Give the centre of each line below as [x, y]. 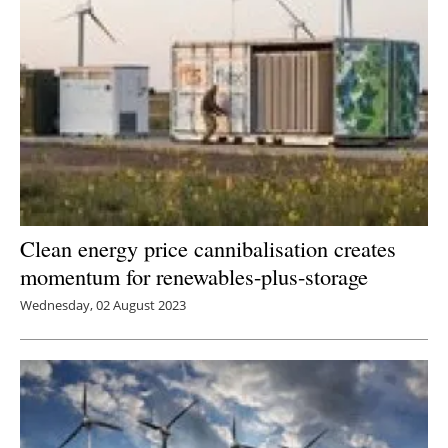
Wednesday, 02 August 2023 [103, 304]
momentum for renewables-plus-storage [194, 275]
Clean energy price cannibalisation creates [208, 247]
